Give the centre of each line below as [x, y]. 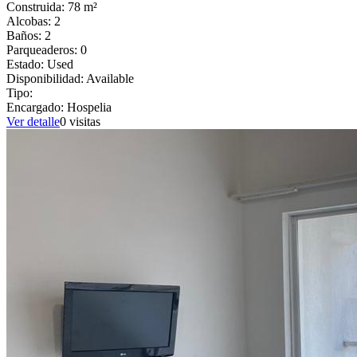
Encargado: [37, 107]
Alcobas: [30, 21]
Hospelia [89, 107]
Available [110, 78]
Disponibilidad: [46, 78]
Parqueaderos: [43, 49]
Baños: [25, 35]
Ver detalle [33, 121]
